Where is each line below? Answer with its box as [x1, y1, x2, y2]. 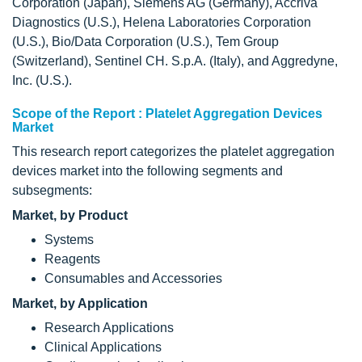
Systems [44, 233, 94, 246]
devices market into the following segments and [12, 164, 283, 178]
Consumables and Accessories [44, 271, 222, 285]
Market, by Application [12, 297, 148, 310]
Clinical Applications [44, 340, 162, 354]
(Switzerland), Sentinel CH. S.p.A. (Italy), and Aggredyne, [12, 54, 338, 68]
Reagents [44, 252, 100, 266]
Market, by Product [12, 208, 128, 222]
